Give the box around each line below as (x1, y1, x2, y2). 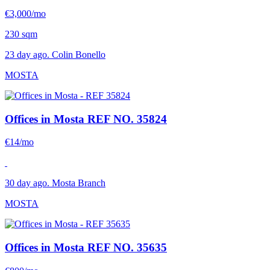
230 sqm (5, 29, 37, 40)
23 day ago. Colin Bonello (5, 49, 105, 60)
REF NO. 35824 (87, 112, 167, 125)
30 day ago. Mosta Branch (5, 178, 105, 189)
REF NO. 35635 (87, 241, 167, 254)
